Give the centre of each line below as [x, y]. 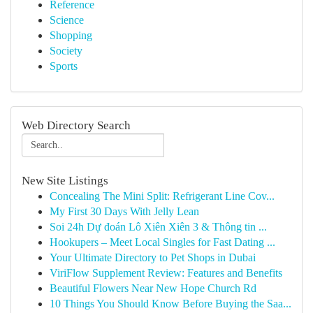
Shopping [71, 35]
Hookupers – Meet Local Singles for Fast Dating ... [162, 242]
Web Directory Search [76, 125]
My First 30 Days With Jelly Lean [124, 211]
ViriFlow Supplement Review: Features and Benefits [166, 273]
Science [67, 20]
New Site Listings [65, 181]
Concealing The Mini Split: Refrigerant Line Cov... [162, 196]
